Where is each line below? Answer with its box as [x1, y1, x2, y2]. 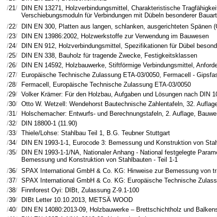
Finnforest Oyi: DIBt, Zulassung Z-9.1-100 [21, 186, 139, 194]
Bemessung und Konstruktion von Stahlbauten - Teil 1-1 [21, 156, 178, 163]
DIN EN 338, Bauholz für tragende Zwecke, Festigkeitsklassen [21, 52, 197, 59]
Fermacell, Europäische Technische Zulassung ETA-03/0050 [21, 81, 191, 88]
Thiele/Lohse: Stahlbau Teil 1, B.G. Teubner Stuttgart [21, 129, 170, 137]
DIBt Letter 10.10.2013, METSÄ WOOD [21, 196, 133, 203]
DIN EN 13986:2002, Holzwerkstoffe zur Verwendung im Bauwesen [21, 32, 209, 40]
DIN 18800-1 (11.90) [21, 120, 77, 127]
